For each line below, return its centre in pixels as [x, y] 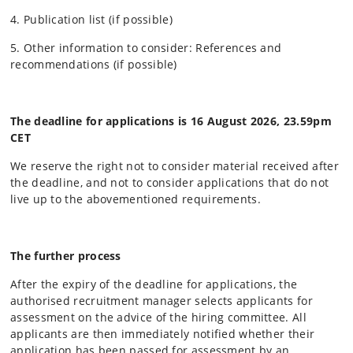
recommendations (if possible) [94, 64]
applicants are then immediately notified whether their [163, 333]
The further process [66, 255]
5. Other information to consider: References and [146, 47]
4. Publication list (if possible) [91, 19]
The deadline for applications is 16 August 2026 [144, 121]
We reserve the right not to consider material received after [175, 165]
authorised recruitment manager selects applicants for [162, 300]
